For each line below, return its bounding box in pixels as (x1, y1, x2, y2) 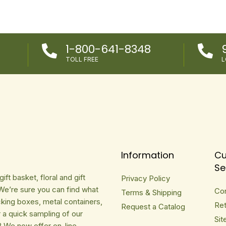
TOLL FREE (66, 55, 99, 63)
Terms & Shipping (121, 187, 182, 197)
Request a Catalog (121, 201, 186, 211)
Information (121, 148, 175, 161)
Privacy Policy (121, 173, 171, 183)
